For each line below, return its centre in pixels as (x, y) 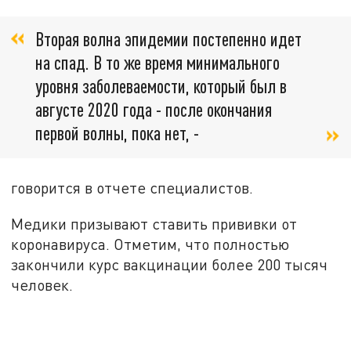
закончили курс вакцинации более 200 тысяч (170, 264)
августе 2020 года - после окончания (154, 109)
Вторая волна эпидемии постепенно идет (168, 38)
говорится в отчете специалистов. (132, 188)
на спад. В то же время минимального (157, 62)
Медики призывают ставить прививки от (154, 223)
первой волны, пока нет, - (117, 132)
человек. (42, 284)
